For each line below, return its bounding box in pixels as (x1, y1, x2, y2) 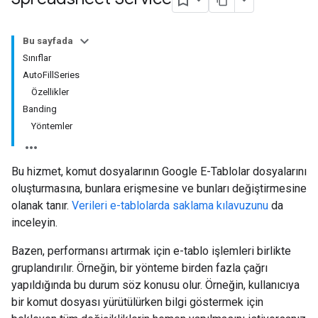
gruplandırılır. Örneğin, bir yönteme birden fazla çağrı (11, 261, 268, 275)
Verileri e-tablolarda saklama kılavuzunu (72, 199, 268, 212)
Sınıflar (23, 53, 51, 63)
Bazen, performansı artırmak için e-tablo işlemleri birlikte (11, 244, 291, 258)
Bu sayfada (23, 35, 73, 46)
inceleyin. (11, 216, 57, 229)
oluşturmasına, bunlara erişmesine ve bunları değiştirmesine (11, 182, 307, 195)
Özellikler (31, 87, 69, 97)
